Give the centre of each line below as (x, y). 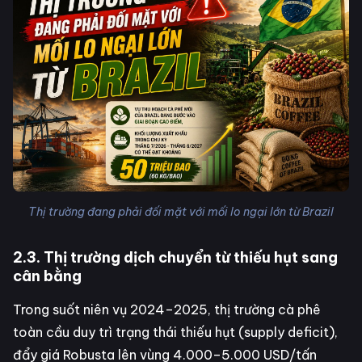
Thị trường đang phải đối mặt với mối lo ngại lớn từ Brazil (181, 211)
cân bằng (47, 276)
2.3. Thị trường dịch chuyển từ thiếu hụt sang (175, 257)
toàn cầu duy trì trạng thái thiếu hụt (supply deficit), (175, 332)
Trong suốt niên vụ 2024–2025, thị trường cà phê (167, 309)
